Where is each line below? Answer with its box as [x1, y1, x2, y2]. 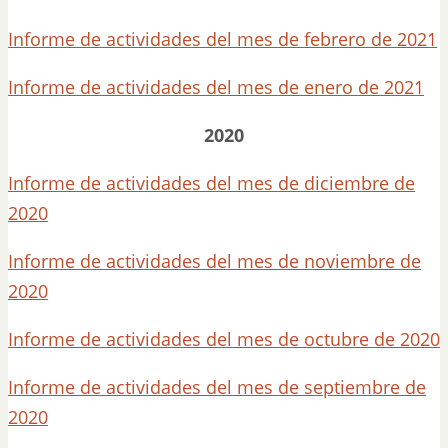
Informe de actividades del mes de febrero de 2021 [8, 27, 437, 51]
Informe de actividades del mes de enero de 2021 [8, 75, 424, 99]
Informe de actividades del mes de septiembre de [8, 375, 426, 399]
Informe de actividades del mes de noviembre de [8, 249, 421, 273]
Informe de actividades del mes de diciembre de [8, 171, 415, 195]
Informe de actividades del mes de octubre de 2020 [8, 327, 440, 351]
